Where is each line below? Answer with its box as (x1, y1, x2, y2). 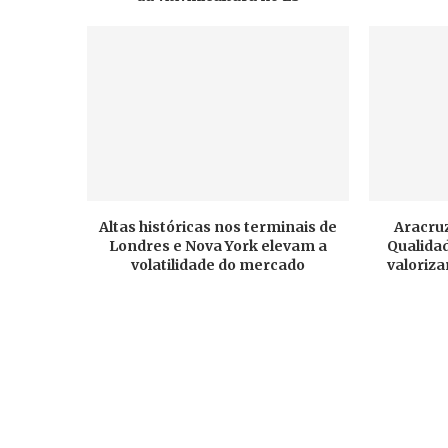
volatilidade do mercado (131, 255, 306, 274)
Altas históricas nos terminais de (99, 217, 338, 236)
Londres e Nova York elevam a (109, 236, 328, 255)
